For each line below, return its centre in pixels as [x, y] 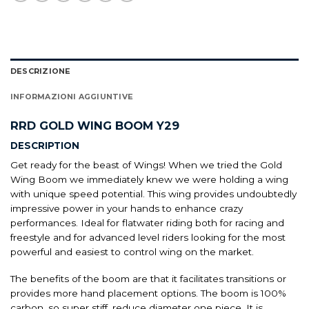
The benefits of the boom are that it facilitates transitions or [148, 278]
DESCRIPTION [45, 146]
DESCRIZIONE [41, 71]
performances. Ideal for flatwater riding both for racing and [147, 223]
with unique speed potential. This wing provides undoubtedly [153, 194]
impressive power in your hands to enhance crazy [127, 209]
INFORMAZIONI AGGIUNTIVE [72, 96]
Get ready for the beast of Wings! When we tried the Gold [146, 165]
